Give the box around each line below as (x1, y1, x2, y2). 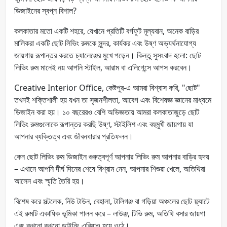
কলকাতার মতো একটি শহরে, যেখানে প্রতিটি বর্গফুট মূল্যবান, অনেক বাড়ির (14, 25, 199, 36)
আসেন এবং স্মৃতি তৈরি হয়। (14, 175, 85, 186)
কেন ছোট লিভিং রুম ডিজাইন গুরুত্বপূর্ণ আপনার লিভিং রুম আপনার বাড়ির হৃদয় (14, 150, 209, 162)
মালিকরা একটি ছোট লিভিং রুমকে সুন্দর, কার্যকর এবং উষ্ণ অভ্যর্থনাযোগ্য (14, 37, 196, 49)
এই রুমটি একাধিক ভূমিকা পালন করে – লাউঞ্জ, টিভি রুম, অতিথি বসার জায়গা (14, 207, 205, 219)
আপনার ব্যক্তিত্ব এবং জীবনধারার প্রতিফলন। (14, 130, 133, 142)
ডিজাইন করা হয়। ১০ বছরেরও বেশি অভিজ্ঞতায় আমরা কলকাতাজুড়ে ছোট (14, 106, 199, 118)
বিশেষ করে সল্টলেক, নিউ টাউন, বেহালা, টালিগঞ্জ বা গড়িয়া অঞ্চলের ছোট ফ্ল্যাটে (14, 195, 209, 207)
